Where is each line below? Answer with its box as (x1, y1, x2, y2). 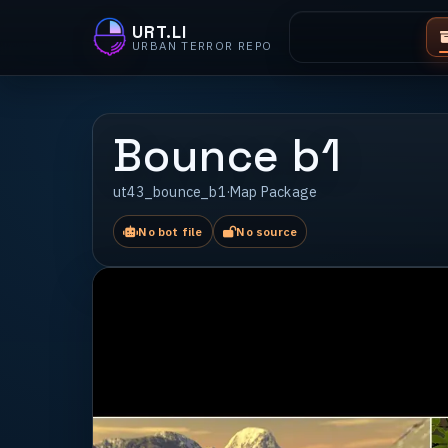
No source (236, 224, 298, 240)
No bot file (138, 224, 203, 240)
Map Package (230, 183, 318, 202)
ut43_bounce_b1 (113, 183, 226, 202)
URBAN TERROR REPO (132, 37, 273, 53)
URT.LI (132, 20, 188, 43)
